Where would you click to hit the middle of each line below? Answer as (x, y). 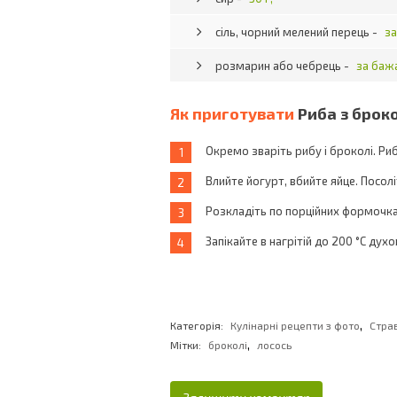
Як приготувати (234, 113)
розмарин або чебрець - (284, 66)
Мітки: (186, 345)
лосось (274, 345)
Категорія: (198, 325)
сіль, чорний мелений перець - (298, 32)
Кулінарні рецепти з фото (295, 325)
